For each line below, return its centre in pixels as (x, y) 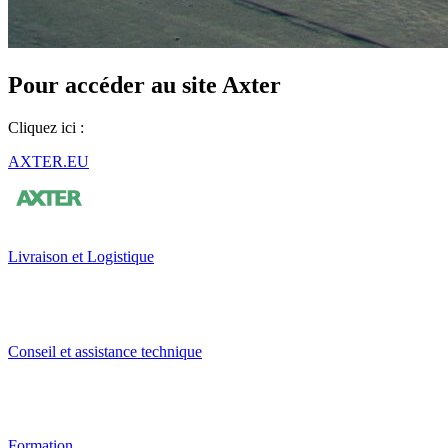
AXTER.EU (48, 161)
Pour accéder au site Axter (144, 85)
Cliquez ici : (46, 127)
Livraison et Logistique (81, 256)
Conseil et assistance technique (105, 351)
